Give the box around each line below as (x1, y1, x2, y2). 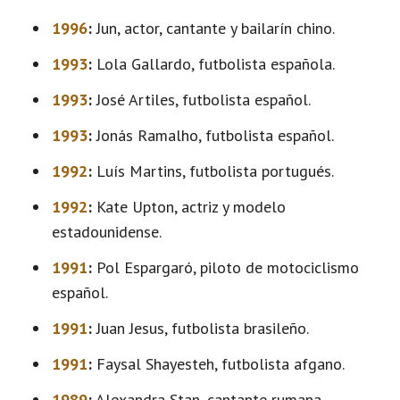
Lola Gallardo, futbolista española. (92, 54, 335, 74)
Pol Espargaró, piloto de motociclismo (92, 257, 359, 278)
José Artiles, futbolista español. (92, 89, 311, 110)
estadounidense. (52, 221, 162, 242)
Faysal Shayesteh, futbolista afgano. (92, 354, 345, 374)
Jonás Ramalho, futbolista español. (92, 125, 334, 146)
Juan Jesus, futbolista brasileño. (92, 318, 309, 338)
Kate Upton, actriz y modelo (92, 196, 286, 217)
